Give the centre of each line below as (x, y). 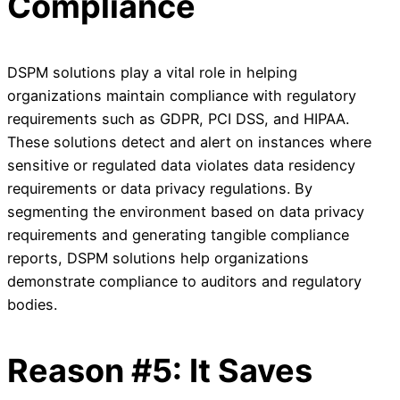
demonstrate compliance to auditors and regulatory (184, 282)
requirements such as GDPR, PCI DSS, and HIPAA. (178, 119)
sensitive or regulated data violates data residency (181, 166)
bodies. (32, 305)
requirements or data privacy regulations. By (160, 189)
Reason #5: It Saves (160, 371)
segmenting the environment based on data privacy (186, 212)
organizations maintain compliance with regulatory (182, 96)
